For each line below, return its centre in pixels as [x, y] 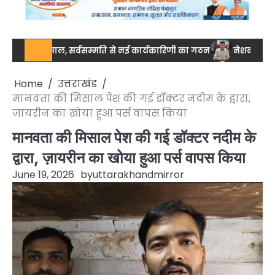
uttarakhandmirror [138, 175]
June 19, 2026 [43, 175]
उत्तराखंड [77, 84]
